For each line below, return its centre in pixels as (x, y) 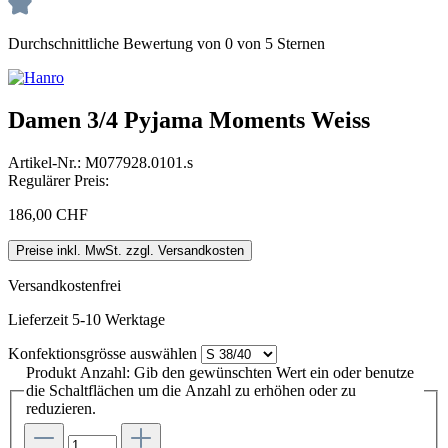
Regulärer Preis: (58, 180)
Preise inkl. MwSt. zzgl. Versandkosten (130, 250)
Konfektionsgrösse (67, 353)
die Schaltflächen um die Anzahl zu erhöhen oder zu (191, 390)
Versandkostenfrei (64, 285)
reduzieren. (61, 408)
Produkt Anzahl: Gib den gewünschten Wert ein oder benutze (220, 372)
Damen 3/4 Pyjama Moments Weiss (189, 119)
